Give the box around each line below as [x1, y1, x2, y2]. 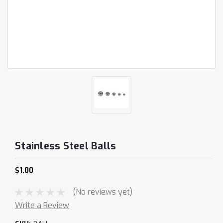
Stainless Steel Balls [15, 139, 116, 153]
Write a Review [15, 200, 69, 211]
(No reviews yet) [72, 187, 132, 198]
